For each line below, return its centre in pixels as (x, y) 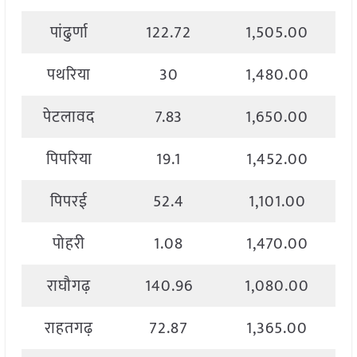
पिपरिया (69, 160)
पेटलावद (69, 118)
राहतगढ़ (69, 329)
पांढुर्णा (69, 33)
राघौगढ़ (69, 286)
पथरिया (69, 75)
